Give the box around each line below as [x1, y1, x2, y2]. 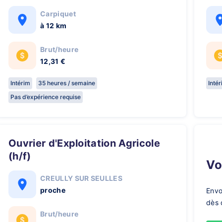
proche [40, 186, 65, 194]
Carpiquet [40, 9, 76, 18]
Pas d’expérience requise [10, 93, 81, 101]
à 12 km [40, 21, 67, 30]
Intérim [10, 79, 30, 87]
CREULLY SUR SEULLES [40, 174, 123, 182]
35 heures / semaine [38, 79, 95, 87]
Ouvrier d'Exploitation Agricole [8, 137, 17, 149]
